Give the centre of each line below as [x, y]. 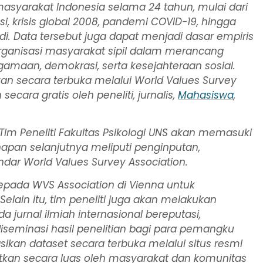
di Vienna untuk [155, 185]
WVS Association [74, 185]
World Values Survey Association [105, 162]
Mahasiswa [206, 95]
